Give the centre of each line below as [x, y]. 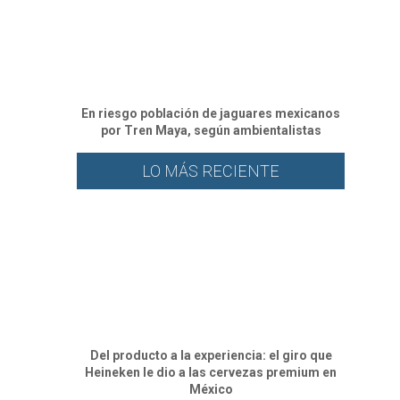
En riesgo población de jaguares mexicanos [211, 113]
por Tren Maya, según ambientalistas [211, 130]
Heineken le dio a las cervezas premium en [211, 372]
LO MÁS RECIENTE [211, 171]
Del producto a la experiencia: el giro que [211, 355]
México [211, 389]
